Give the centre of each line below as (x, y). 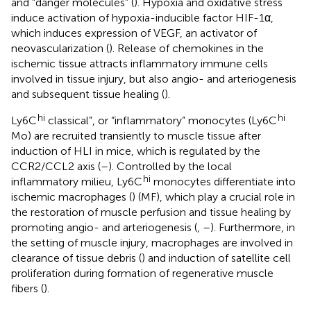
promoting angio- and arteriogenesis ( (104, 227)
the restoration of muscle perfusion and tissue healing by (151, 212)
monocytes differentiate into (223, 181)
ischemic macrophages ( (72, 196)
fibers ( (27, 288)
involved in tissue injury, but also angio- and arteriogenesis (154, 78)
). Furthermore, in (253, 227)
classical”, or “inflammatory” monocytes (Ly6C (161, 120)
